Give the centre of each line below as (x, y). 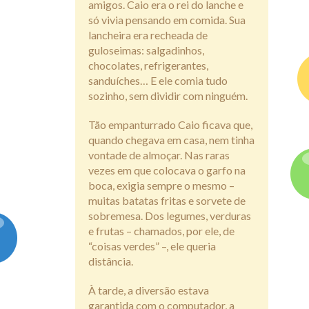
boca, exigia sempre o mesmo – (161, 185)
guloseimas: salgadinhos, (146, 50)
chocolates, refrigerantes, (148, 65)
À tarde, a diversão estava (149, 290)
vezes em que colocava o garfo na (167, 170)
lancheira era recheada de (148, 34)
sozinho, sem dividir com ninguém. (168, 95)
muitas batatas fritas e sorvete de (167, 200)
